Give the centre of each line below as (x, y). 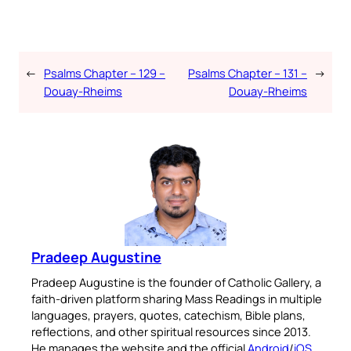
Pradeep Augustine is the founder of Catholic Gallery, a (176, 282)
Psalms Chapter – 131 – (248, 73)
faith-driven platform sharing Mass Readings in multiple (177, 299)
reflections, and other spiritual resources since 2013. (171, 332)
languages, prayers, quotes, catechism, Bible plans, (168, 315)
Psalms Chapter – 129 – (105, 73)
